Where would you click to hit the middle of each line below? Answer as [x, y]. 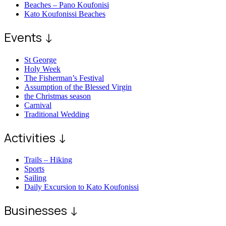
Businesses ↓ [41, 210]
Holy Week [42, 69]
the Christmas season [58, 96]
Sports [34, 169]
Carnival [38, 105]
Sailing [35, 178]
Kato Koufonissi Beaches [65, 14]
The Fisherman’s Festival [64, 78]
